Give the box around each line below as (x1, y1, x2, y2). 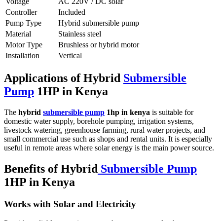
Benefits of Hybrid (4, 162, 98, 176)
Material (5, 30, 31, 38)
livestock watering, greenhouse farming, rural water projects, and (4, 126, 205, 135)
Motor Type (5, 40, 42, 49)
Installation (5, 51, 39, 60)
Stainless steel (58, 30, 101, 38)
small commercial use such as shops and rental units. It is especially (4, 135, 212, 144)
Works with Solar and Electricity (4, 198, 136, 209)
